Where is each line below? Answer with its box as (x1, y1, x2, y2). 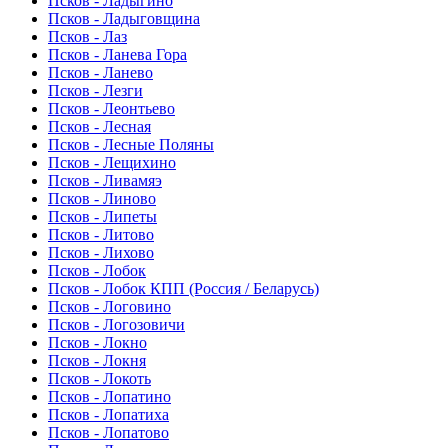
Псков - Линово (48, 190, 156, 208)
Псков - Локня (48, 352, 146, 370)
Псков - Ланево (48, 64, 153, 82)
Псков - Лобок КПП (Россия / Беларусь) (48, 280, 319, 298)
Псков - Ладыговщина (48, 10, 200, 28)
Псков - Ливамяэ (48, 172, 162, 190)
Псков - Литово (48, 226, 154, 244)
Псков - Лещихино (48, 154, 176, 172)
